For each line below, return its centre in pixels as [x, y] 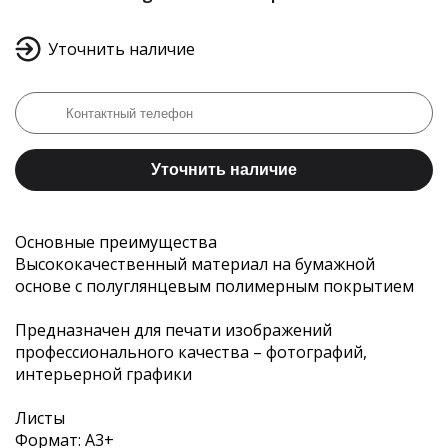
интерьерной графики [103, 374]
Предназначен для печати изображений [173, 330]
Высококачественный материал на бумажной [195, 264]
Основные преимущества [116, 242]
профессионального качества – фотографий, [191, 352]
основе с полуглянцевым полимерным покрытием [214, 286]
